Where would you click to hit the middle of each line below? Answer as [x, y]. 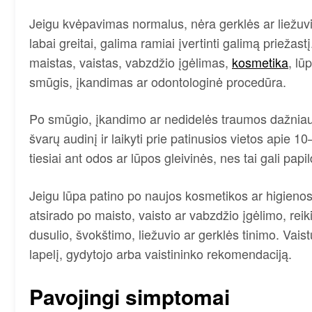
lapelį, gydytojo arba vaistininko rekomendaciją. [161, 253]
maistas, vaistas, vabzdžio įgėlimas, [131, 62]
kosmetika [260, 62]
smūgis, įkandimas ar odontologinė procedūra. [158, 81]
